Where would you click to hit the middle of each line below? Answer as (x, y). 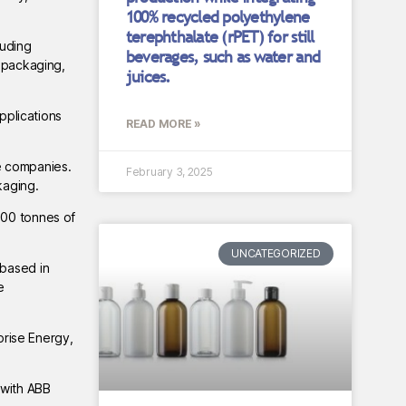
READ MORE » (163, 124)
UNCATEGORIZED (276, 254)
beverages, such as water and (223, 57)
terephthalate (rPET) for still (220, 37)
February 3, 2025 (169, 172)
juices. (148, 77)
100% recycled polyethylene (217, 17)
